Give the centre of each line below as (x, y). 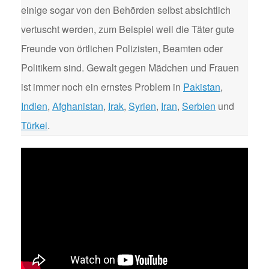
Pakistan (202, 87)
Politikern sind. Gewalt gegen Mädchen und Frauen (130, 68)
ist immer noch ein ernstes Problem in (102, 87)
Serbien (199, 106)
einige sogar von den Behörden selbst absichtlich (126, 10)
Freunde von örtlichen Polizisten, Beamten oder (122, 48)
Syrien (142, 106)
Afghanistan (78, 106)
